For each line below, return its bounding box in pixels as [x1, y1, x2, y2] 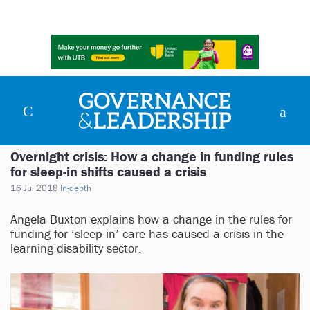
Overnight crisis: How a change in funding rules [10, 147, 293, 165]
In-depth [60, 182, 91, 194]
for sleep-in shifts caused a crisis [10, 163, 206, 181]
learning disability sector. [10, 240, 142, 257]
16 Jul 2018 [10, 182, 58, 194]
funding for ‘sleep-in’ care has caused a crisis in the [10, 226, 284, 242]
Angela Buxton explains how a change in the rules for [10, 211, 292, 228]
